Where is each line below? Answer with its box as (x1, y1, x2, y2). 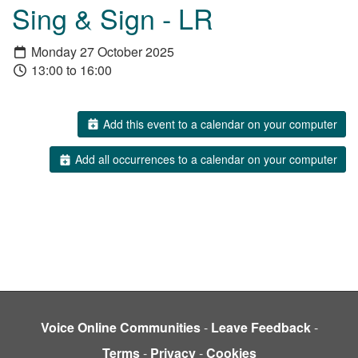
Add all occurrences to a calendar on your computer (72, 151, 337, 168)
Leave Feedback (210, 318, 311, 337)
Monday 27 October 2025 (28, 42, 174, 61)
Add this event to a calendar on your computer (100, 115, 337, 132)
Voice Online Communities (40, 318, 201, 337)
